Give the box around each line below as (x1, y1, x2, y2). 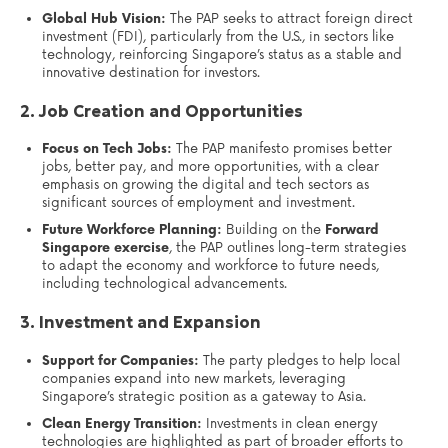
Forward (325, 222, 380, 239)
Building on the (222, 222, 326, 239)
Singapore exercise (42, 240, 170, 257)
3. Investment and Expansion (20, 312, 261, 333)
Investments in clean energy (202, 415, 379, 432)
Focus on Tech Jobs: (42, 141, 173, 158)
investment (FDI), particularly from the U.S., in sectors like (42, 28, 395, 45)
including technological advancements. (42, 276, 288, 293)
